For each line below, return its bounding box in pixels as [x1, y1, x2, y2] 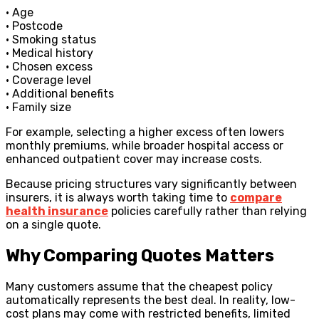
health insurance [6, 204, 108, 219]
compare [230, 191, 282, 205]
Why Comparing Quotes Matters [6, 246, 274, 266]
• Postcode [6, 19, 63, 33]
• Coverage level [6, 73, 91, 88]
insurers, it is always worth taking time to [6, 191, 230, 205]
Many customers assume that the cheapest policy [6, 280, 273, 294]
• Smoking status [6, 33, 96, 47]
